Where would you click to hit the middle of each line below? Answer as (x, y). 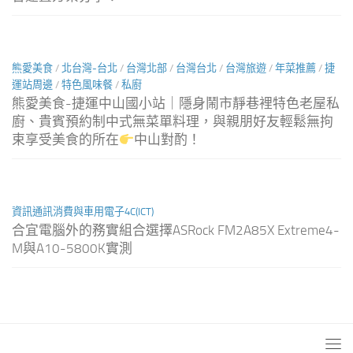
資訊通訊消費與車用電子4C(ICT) (83, 211)
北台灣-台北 (89, 68)
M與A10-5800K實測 (72, 248)
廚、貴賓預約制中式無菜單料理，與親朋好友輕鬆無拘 (173, 121)
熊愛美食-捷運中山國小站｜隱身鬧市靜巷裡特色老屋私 (176, 103)
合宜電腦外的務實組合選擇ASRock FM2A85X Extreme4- (176, 230)
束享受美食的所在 (65, 139)
